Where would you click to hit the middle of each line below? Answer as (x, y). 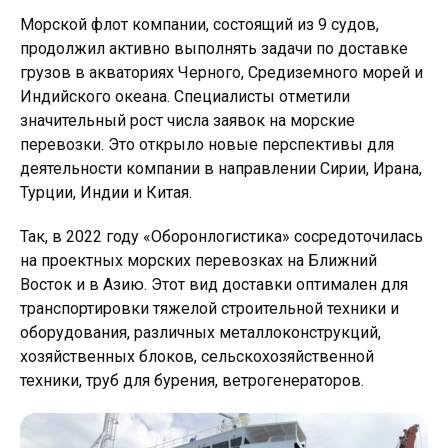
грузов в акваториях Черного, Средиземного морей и (221, 73)
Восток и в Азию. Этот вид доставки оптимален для (214, 285)
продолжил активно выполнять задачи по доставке (214, 49)
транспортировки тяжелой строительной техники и (209, 309)
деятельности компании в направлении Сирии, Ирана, (221, 169)
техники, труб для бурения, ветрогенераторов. (192, 381)
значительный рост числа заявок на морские (187, 121)
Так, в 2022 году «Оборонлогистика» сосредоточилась (221, 237)
